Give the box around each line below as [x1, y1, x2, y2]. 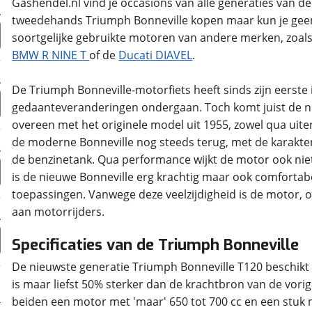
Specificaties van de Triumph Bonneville [12, 235, 299, 255]
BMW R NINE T [12, 47, 90, 63]
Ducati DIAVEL [118, 47, 193, 63]
